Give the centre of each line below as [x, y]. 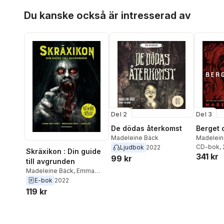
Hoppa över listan [55, 8]
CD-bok [208, 147]
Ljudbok [132, 147]
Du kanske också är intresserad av [107, 16]
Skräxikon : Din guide [63, 151]
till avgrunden [50, 161]
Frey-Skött [42, 179]
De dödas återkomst [146, 128]
